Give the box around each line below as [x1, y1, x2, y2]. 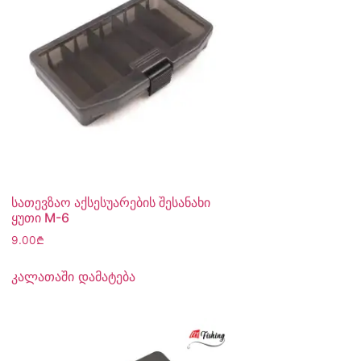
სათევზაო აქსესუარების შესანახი [11, 194, 210, 211]
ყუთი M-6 [11, 210, 69, 226]
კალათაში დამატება [11, 268, 135, 284]
